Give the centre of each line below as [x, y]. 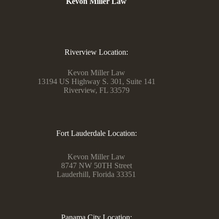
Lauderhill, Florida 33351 [97, 175]
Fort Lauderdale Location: [96, 133]
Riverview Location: [97, 52]
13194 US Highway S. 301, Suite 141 [96, 81]
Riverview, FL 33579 [96, 90]
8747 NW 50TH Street [96, 166]
